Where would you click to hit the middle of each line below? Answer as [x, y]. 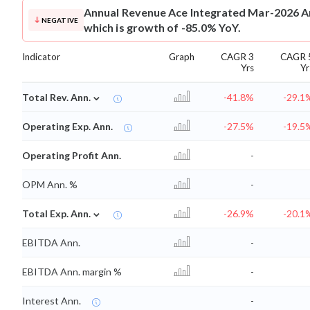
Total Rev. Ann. [56, 98]
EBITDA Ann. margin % [72, 272]
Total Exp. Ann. [56, 214]
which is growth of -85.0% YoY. [163, 28]
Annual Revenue [125, 12]
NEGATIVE [60, 20]
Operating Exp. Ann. [67, 127]
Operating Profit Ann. [72, 156]
